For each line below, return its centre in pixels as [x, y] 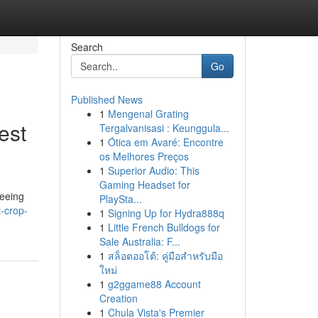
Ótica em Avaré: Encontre [165, 142]
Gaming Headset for [144, 185]
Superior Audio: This [153, 170]
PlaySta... [120, 199]
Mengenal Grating [148, 114]
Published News [106, 99]
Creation [118, 298]
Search [87, 47]
